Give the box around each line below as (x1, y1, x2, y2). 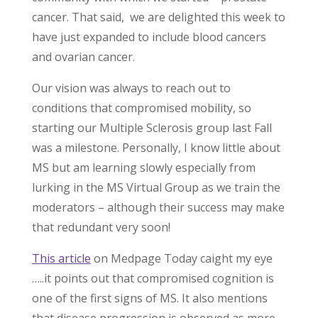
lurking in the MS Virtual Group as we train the (31, 180, 280, 196)
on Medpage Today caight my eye (90, 251, 273, 267)
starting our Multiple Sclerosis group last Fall (31, 120, 272, 136)
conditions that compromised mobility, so (31, 100, 251, 116)
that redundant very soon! (31, 219, 170, 236)
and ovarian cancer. (31, 49, 135, 65)
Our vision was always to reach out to (31, 80, 231, 97)
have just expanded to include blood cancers (31, 29, 266, 45)
